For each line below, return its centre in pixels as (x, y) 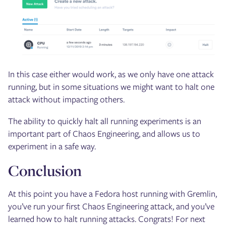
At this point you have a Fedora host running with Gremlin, (112, 193)
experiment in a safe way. (52, 146)
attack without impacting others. (66, 99)
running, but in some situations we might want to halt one (111, 87)
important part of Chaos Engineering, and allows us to (104, 133)
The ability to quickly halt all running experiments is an (105, 121)
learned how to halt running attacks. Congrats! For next (107, 219)
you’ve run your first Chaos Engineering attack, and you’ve (111, 206)
